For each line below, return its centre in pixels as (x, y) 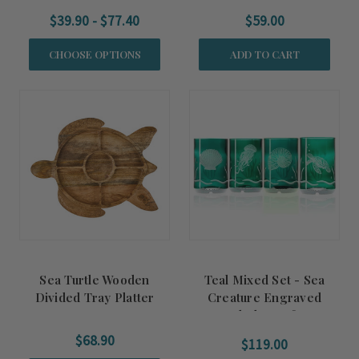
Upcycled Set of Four (264, 315)
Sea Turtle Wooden (95, 280)
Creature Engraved (264, 297)
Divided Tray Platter (95, 297)
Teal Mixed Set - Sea (264, 280)
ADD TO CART (264, 54)
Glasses (264, 333)
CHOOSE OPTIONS (95, 54)
